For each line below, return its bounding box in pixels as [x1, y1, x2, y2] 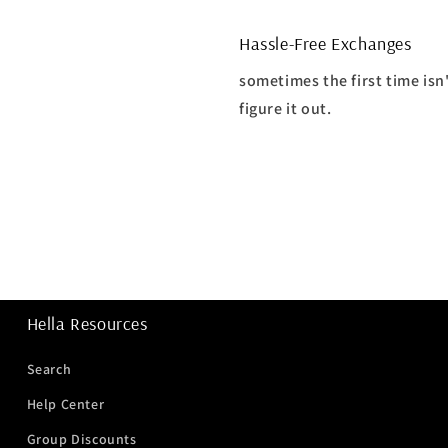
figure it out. [239, 97, 332, 119]
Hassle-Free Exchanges [239, 31, 412, 55]
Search [26, 359, 72, 378]
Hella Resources [26, 311, 148, 335]
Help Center [26, 394, 105, 413]
